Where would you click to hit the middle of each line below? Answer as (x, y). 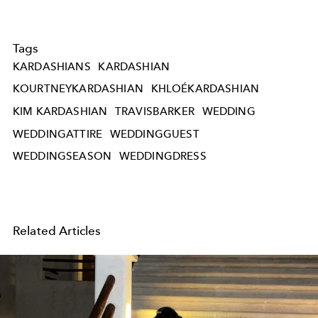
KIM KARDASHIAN (60, 112)
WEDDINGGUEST (154, 134)
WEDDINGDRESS (163, 157)
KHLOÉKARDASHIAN (205, 89)
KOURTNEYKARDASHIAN (78, 89)
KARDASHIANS (52, 66)
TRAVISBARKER (154, 112)
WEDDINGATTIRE (58, 134)
